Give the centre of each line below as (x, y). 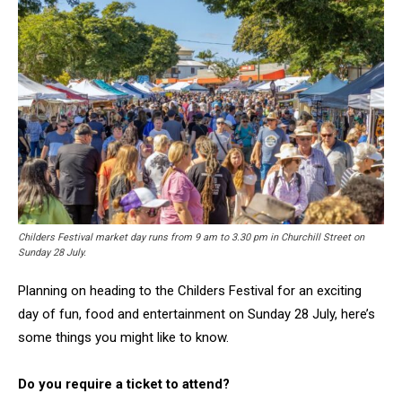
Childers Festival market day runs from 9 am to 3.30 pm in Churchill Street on (191, 238)
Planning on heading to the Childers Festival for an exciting (190, 291)
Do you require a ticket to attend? (126, 385)
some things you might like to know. (123, 338)
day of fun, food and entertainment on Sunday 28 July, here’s (197, 315)
